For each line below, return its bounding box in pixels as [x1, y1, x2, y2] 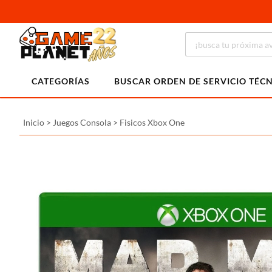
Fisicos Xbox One [120, 117, 185, 127]
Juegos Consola [53, 117, 111, 127]
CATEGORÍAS [32, 76, 90, 86]
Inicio [23, 117, 44, 127]
